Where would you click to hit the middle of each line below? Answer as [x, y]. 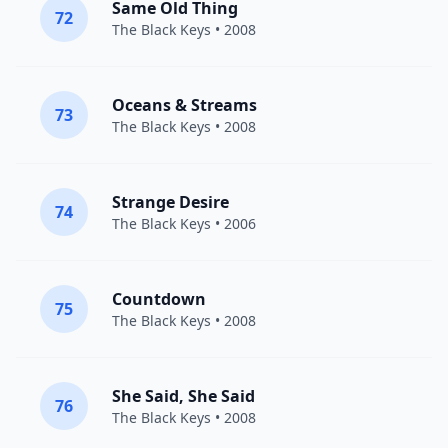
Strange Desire [170, 202]
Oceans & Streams [184, 105]
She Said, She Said [183, 396]
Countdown [159, 299]
